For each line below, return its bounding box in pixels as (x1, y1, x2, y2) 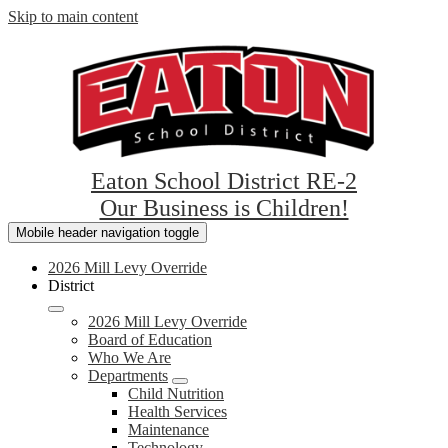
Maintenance (128, 421, 209, 438)
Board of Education (88, 331, 212, 348)
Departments (88, 367, 168, 384)
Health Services (128, 403, 227, 420)
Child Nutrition (128, 385, 224, 402)
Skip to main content (8, 8, 138, 25)
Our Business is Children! (99, 195, 349, 221)
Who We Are (88, 349, 171, 366)
